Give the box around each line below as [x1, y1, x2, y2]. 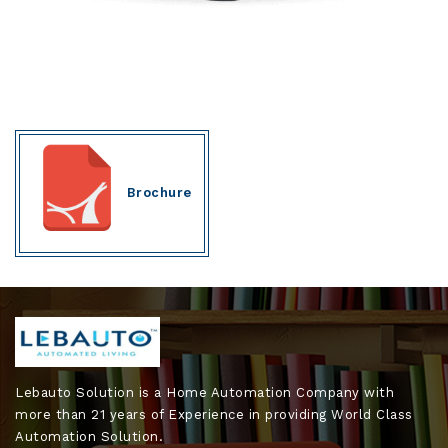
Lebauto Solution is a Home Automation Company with [15, 384, 394, 400]
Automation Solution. [15, 428, 163, 444]
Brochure [126, 184, 192, 200]
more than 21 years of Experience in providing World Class [15, 406, 413, 422]
